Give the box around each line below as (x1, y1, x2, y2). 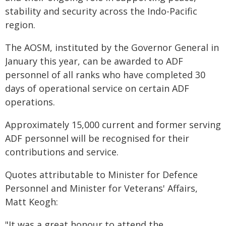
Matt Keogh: (5, 196, 58, 208)
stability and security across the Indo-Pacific (5, 5, 197, 17)
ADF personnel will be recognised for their (5, 132, 189, 144)
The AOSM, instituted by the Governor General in (5, 41, 219, 53)
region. (5, 19, 35, 31)
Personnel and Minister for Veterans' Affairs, (5, 182, 198, 194)
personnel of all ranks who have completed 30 (5, 69, 205, 81)
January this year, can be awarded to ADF (5, 55, 183, 67)
